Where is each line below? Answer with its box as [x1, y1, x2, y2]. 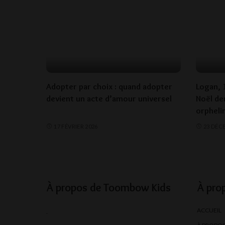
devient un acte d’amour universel [46, 93, 172, 103]
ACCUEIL [197, 206, 221, 214]
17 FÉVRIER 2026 [54, 123, 98, 130]
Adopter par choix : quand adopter [46, 81, 172, 91]
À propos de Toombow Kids [46, 181, 171, 195]
